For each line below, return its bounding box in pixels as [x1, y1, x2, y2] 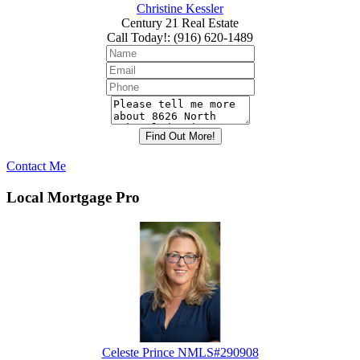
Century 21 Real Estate [121, 16, 239, 31]
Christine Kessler [137, 2, 223, 16]
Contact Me [6, 159, 66, 174]
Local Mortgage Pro [6, 188, 140, 206]
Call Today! [107, 31, 167, 45]
